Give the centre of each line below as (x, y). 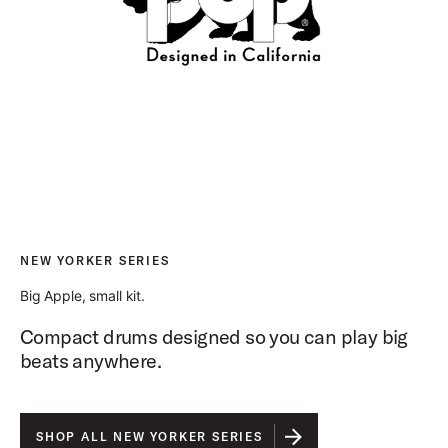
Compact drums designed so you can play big (214, 337)
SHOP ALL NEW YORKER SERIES (149, 437)
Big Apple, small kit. (83, 296)
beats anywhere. (90, 361)
